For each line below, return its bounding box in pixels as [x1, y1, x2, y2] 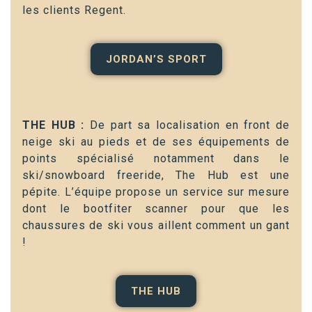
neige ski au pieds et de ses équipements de [22, 135, 290, 149]
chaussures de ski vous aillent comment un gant [22, 219, 290, 233]
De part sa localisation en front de [90, 118, 290, 132]
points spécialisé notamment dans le [22, 152, 290, 166]
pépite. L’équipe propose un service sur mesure [22, 185, 290, 199]
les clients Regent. [22, 3, 126, 17]
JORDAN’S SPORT [105, 53, 207, 66]
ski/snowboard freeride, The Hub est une [22, 169, 290, 182]
